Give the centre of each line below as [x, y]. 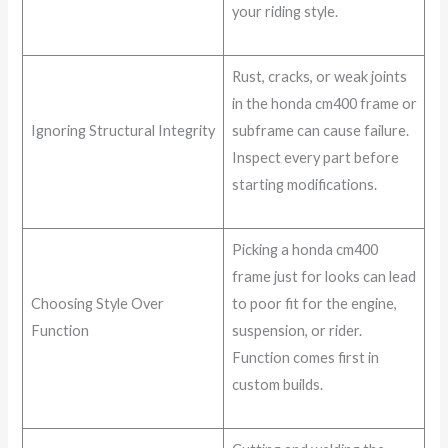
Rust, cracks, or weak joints [319, 76]
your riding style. [284, 11]
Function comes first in [305, 357]
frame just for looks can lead [323, 276]
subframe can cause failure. [320, 130]
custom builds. [277, 384]
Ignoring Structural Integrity [122, 130]
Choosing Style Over [97, 303]
